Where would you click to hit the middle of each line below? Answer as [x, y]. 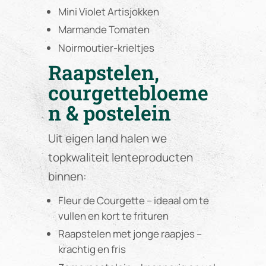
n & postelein [109, 112]
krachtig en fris [92, 249]
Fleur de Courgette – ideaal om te [133, 200]
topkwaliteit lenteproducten [120, 157]
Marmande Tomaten [104, 30]
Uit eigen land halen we [107, 138]
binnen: [67, 176]
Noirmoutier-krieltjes [106, 47]
